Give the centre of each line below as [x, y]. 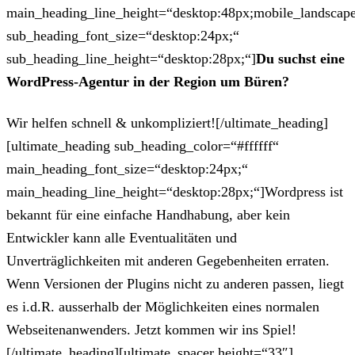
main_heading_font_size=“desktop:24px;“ [127, 169]
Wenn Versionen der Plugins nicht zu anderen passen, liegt [175, 284]
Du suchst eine [300, 59]
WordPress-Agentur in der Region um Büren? [148, 82]
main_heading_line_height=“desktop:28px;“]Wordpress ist [175, 192]
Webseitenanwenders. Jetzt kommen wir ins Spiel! [151, 330]
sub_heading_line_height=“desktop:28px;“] [131, 59]
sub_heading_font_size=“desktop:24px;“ [123, 36]
